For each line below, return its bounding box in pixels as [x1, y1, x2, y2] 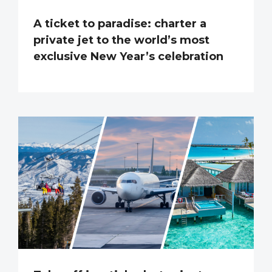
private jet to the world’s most [33, 33, 209, 47]
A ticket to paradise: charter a [33, 16, 206, 30]
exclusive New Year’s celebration [33, 49, 223, 63]
